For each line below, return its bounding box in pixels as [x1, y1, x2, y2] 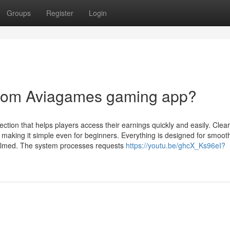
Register [46, 8, 73, 18]
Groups [7, 8, 31, 18]
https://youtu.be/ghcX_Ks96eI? [126, 140, 225, 150]
